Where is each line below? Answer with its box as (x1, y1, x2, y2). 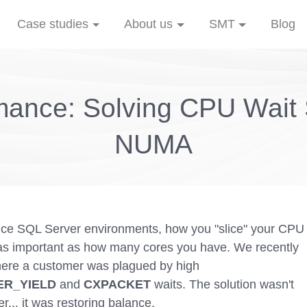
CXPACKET (84, 278, 151, 291)
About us (124, 16, 173, 31)
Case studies (17, 16, 89, 31)
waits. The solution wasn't (151, 278, 294, 291)
